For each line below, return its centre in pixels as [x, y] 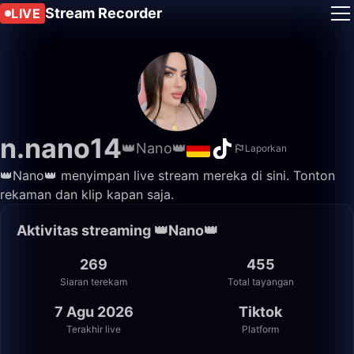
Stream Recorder [104, 13]
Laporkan [266, 148]
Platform [260, 329]
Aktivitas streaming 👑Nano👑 [117, 230]
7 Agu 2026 [94, 312]
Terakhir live [94, 329]
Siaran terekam [94, 282]
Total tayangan [260, 282]
